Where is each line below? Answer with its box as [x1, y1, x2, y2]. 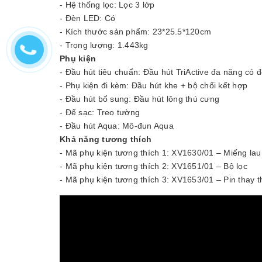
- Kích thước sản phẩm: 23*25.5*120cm [60, 26, 211, 36]
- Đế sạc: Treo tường [60, 107, 140, 117]
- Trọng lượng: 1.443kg [60, 40, 149, 50]
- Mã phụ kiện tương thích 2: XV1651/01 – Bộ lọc [60, 161, 247, 171]
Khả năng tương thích [60, 134, 151, 144]
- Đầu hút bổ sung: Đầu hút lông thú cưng [60, 94, 219, 104]
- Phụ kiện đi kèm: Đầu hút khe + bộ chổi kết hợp [60, 80, 247, 90]
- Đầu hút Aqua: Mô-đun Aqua [60, 120, 174, 130]
